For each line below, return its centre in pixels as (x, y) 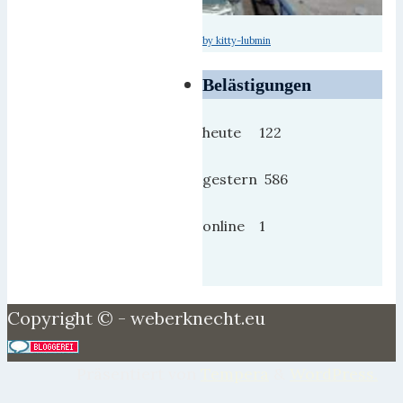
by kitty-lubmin (237, 41)
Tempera (235, 374)
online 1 (234, 226)
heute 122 (242, 133)
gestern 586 (245, 179)
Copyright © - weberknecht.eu (136, 318)
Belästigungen (257, 85)
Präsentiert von (139, 374)
